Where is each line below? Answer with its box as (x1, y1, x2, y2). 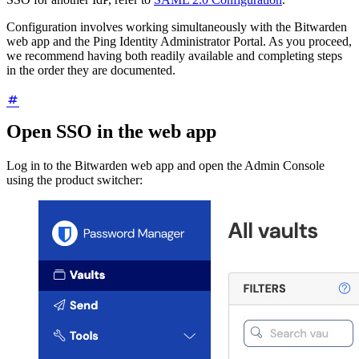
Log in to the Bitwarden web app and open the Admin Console (6, 159, 325, 173)
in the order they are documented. (6, 63, 175, 78)
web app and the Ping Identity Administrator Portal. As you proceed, (6, 34, 352, 49)
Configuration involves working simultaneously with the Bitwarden (6, 20, 347, 34)
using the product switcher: (6, 173, 143, 188)
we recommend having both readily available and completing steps (6, 49, 342, 63)
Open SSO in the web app (6, 121, 216, 143)
